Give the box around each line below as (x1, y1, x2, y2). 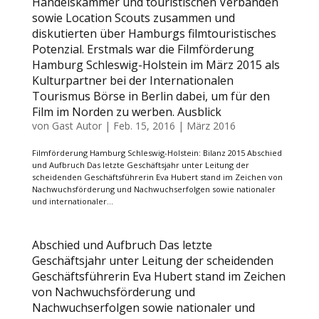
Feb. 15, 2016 (113, 119, 175, 132)
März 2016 (186, 119, 236, 132)
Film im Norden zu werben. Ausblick (31, 104, 221, 120)
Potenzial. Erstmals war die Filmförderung (31, 41, 254, 57)
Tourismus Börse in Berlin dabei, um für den (31, 88, 270, 104)
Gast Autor (51, 119, 102, 132)
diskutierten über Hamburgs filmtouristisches (31, 26, 276, 41)
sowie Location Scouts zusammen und (31, 10, 235, 26)
